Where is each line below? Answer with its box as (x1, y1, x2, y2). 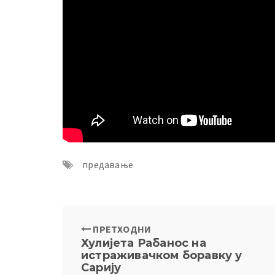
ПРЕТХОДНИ (91, 223, 152, 236)
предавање (82, 158, 134, 171)
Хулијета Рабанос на (81, 236, 206, 250)
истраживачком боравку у (81, 249, 242, 263)
